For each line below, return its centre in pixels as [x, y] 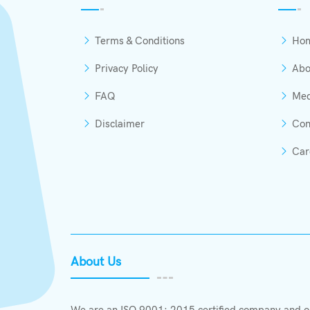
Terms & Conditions [140, 41]
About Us [96, 262]
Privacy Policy [127, 69]
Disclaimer [120, 124]
